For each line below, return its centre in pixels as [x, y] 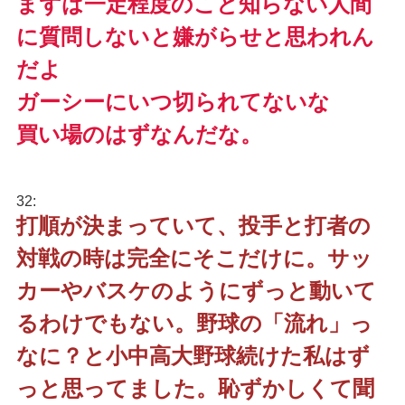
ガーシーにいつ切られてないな [173, 102]
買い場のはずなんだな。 [139, 135]
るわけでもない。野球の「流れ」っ [194, 324]
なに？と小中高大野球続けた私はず [193, 356]
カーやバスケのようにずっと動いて [196, 291]
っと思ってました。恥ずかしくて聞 [195, 389]
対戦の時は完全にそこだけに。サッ [194, 259]
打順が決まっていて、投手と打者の [193, 226]
